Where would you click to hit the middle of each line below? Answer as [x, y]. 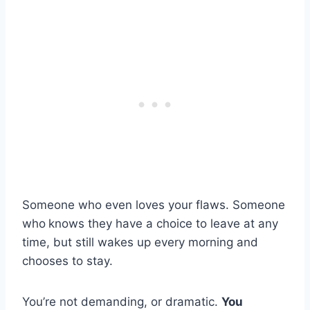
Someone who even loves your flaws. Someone [154, 205]
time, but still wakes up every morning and [140, 243]
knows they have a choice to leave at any [163, 224]
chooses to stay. [69, 261]
